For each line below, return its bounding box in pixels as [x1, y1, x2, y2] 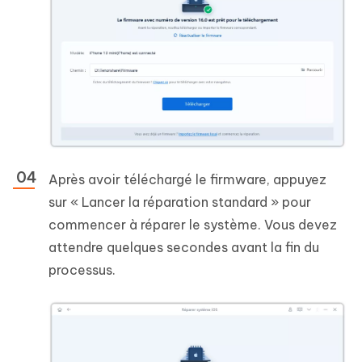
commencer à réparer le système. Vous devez [48, 216, 337, 233]
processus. [48, 261, 116, 278]
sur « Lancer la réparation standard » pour [48, 193, 311, 210]
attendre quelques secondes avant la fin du [48, 238, 319, 255]
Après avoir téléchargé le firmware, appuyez [48, 170, 326, 187]
